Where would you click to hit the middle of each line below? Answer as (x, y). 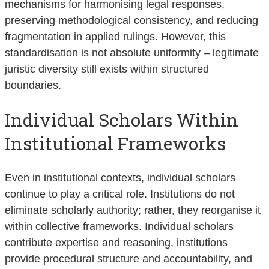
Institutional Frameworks (115, 144)
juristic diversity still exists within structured (107, 69)
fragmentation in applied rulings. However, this (115, 36)
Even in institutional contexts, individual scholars (120, 178)
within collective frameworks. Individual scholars (119, 227)
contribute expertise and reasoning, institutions (116, 243)
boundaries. (33, 85)
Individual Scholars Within (122, 120)
